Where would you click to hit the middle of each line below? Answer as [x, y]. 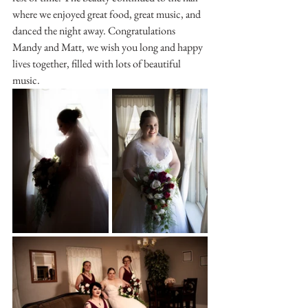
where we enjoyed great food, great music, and [108, 14]
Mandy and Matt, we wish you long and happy [109, 47]
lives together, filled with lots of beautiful [98, 64]
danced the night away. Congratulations [95, 31]
